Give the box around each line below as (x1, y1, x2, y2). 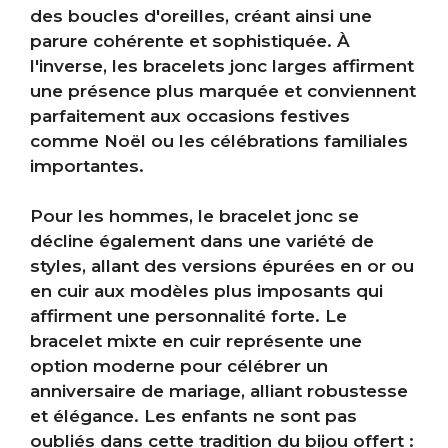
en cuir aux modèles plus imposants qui (30, 281, 383, 302)
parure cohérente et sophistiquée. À (30, 30, 350, 51)
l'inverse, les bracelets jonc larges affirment (30, 55, 414, 76)
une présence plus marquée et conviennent (30, 80, 416, 101)
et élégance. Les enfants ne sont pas (30, 406, 357, 427)
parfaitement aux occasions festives (30, 105, 350, 126)
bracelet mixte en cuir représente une (30, 331, 362, 352)
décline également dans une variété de (30, 231, 374, 252)
